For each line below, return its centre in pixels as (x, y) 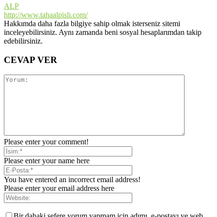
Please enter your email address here (59, 188)
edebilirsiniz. (23, 41)
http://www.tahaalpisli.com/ (46, 15)
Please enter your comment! (46, 141)
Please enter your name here (47, 160)
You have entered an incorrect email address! (72, 179)
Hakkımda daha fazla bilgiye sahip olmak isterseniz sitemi (92, 24)
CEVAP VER (31, 60)
